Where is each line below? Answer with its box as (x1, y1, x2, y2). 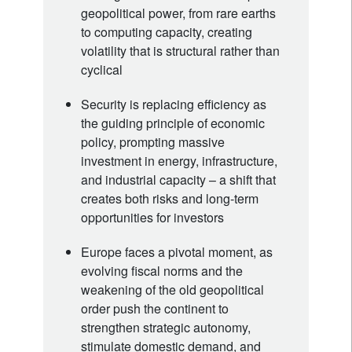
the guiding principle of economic (81, 113, 265, 132)
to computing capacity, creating (81, 22, 252, 41)
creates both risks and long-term (81, 189, 258, 207)
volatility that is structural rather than (81, 41, 280, 60)
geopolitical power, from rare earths (81, 3, 276, 22)
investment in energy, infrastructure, (81, 151, 277, 170)
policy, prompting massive (81, 132, 225, 151)
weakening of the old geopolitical (81, 280, 264, 299)
